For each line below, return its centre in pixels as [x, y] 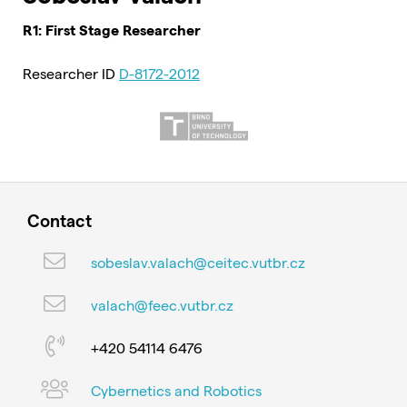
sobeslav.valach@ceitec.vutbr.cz [198, 262]
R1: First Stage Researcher [112, 30]
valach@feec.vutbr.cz [162, 304]
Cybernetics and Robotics [176, 390]
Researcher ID [71, 73]
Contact [60, 220]
